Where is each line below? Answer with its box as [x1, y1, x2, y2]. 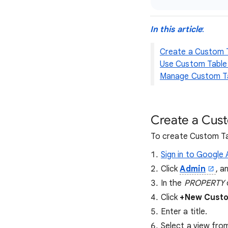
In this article [150, 24, 203, 35]
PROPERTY [184, 178, 225, 188]
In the [161, 178, 184, 188]
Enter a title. [161, 207, 208, 217]
